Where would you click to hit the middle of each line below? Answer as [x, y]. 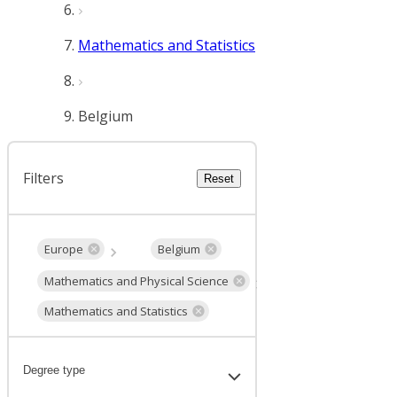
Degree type [54, 370]
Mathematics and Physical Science [136, 280]
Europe [64, 249]
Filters [43, 178]
